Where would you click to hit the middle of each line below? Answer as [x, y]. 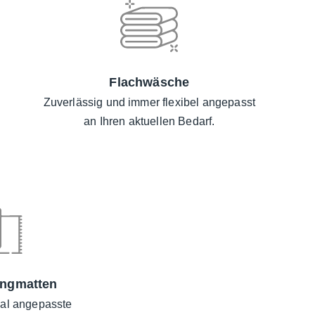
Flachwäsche [149, 83]
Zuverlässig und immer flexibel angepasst [149, 103]
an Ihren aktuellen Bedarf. [149, 122]
